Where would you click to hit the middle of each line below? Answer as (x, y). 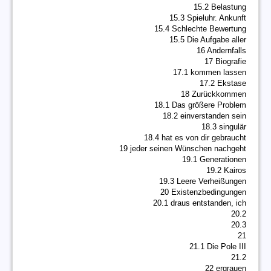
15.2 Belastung (220, 7)
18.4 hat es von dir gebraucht (195, 138)
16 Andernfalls (221, 51)
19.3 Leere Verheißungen (203, 181)
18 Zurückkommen (214, 94)
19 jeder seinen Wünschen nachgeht (183, 149)
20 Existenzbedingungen (203, 192)
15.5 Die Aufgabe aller (208, 40)
